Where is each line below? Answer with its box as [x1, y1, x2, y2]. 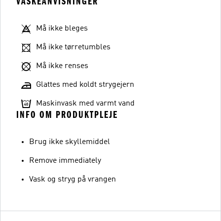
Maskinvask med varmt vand [36, 99, 135, 108]
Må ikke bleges [36, 24, 88, 33]
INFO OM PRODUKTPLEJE [16, 109, 118, 120]
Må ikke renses [36, 62, 88, 70]
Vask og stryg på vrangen [29, 175, 116, 184]
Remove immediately [29, 156, 101, 165]
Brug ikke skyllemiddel [29, 138, 110, 146]
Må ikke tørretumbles [36, 43, 110, 51]
